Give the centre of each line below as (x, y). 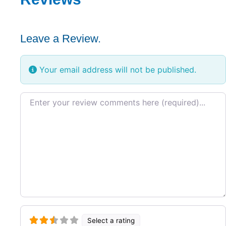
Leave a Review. (61, 38)
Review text (42, 96)
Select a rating (111, 221)
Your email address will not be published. (117, 69)
